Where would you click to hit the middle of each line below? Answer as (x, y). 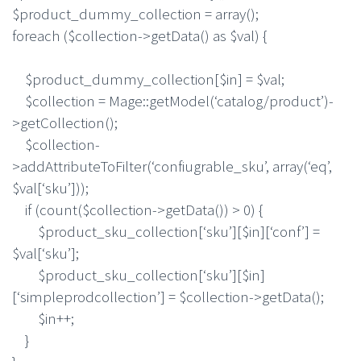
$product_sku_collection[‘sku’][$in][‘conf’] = (166, 231)
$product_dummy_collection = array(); (135, 13)
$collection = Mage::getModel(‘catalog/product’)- (173, 100)
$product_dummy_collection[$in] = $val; (148, 79)
